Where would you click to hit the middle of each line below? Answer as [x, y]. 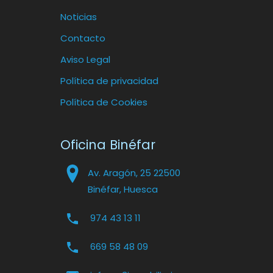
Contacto [83, 38]
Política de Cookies [104, 102]
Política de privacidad [109, 80]
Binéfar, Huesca [123, 189]
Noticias [79, 16]
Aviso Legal [85, 59]
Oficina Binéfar [108, 144]
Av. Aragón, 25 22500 [134, 172]
